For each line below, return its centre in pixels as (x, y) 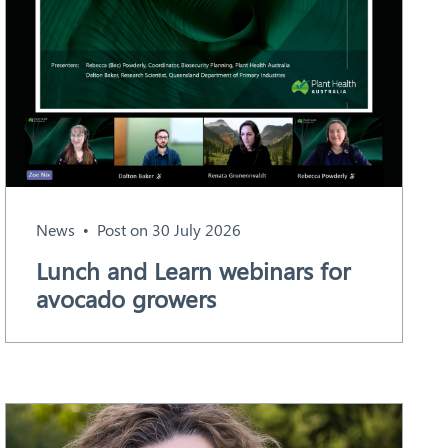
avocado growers (125, 298)
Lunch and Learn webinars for (192, 270)
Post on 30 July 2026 (168, 230)
